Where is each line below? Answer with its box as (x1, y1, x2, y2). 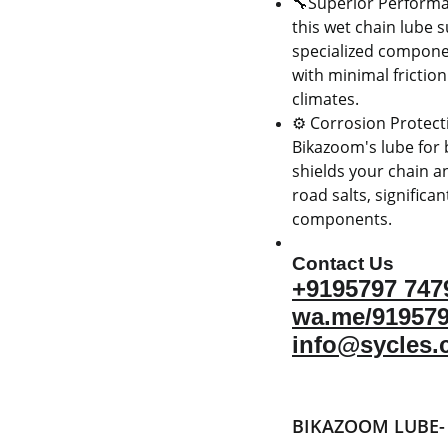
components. (292, 208, 392, 230)
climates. (292, 88, 359, 110)
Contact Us (292, 253, 394, 274)
